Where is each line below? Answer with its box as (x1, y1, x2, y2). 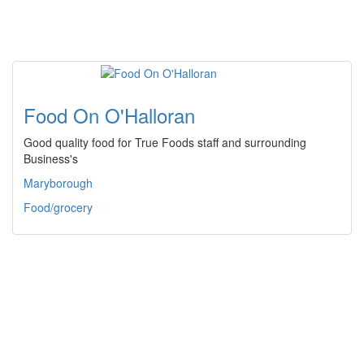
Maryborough (24, 175, 93, 192)
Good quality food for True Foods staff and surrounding (24, 134, 306, 151)
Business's (24, 150, 78, 167)
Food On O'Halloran (24, 101, 195, 130)
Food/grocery (24, 199, 93, 216)
